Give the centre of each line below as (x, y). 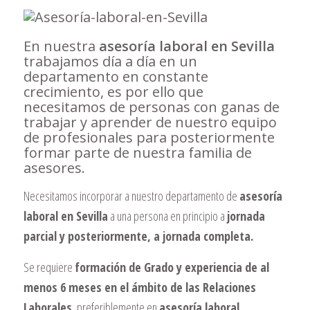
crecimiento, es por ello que (113, 92)
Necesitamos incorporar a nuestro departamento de (131, 196)
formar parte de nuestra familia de (137, 153)
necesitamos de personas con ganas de (151, 107)
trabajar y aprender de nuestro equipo (150, 122)
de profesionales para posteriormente (149, 137)
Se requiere (49, 267)
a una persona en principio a (167, 216)
